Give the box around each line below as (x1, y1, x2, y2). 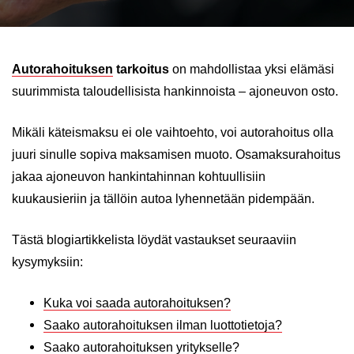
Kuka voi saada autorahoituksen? (43, 296, 231, 310)
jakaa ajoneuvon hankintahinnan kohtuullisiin (12, 170, 265, 183)
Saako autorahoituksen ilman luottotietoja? (43, 318, 282, 332)
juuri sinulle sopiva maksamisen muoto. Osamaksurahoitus (12, 148, 341, 161)
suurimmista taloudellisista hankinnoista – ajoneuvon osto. (12, 85, 338, 98)
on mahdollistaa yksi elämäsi (172, 62, 334, 76)
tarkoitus (113, 62, 172, 76)
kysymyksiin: (12, 255, 83, 269)
